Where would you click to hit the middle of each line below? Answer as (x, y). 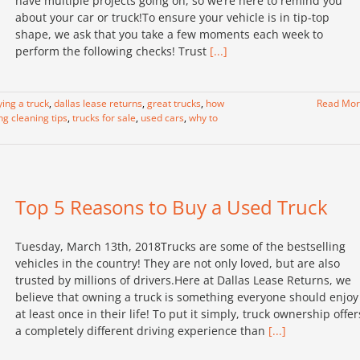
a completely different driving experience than (142, 331)
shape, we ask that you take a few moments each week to (169, 34)
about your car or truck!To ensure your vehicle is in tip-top (172, 17)
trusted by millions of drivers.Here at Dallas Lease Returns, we (183, 280)
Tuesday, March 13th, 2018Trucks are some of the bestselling (180, 246)
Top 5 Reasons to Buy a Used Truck (172, 207)
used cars (162, 118)
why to (203, 118)
